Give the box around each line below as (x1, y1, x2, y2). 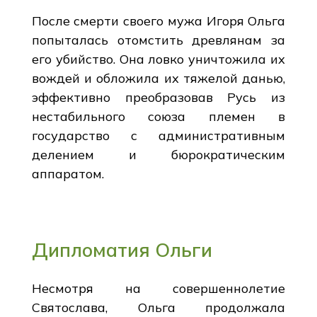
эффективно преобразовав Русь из (31, 88, 286, 105)
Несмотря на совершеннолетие (31, 279, 286, 296)
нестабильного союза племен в (31, 108, 286, 125)
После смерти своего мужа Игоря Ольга (31, 12, 286, 29)
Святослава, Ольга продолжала (31, 299, 286, 316)
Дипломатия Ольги (31, 237, 212, 262)
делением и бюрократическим (31, 146, 286, 163)
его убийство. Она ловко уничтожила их (31, 50, 286, 67)
